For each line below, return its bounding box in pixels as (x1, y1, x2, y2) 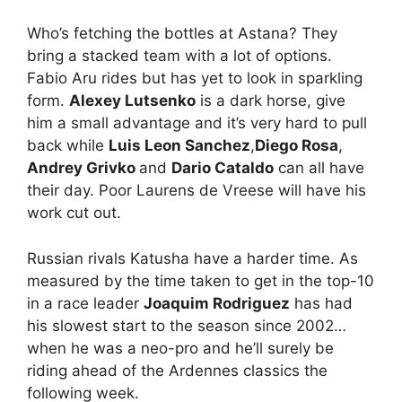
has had (290, 293, 353, 312)
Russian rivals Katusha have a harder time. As (27, 249, 358, 267)
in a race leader (27, 293, 144, 312)
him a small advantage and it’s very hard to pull (27, 114, 367, 133)
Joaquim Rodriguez (144, 293, 290, 312)
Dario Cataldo (171, 159, 274, 178)
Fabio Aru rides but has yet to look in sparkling (27, 69, 363, 88)
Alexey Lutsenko (69, 92, 196, 110)
